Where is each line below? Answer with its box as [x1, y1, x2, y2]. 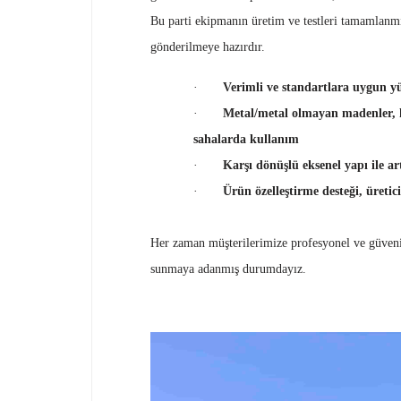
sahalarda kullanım [193, 132, 299, 146]
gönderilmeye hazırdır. [150, 40, 265, 54]
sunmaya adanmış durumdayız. [150, 262, 306, 276]
